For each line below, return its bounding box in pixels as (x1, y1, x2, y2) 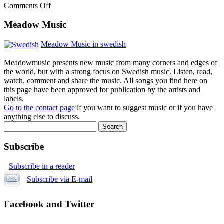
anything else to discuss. (4, 112, 80, 121)
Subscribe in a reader (9, 161, 75, 170)
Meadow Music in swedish (41, 40, 126, 49)
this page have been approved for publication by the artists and (4, 85, 200, 94)
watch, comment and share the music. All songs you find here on (4, 76, 207, 85)
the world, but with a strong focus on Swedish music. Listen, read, (4, 67, 212, 76)
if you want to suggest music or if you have (75, 103, 213, 112)
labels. (4, 94, 24, 103)
